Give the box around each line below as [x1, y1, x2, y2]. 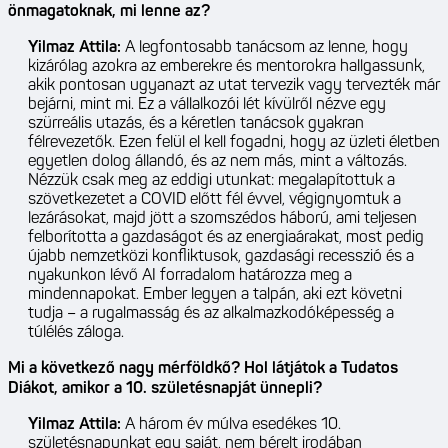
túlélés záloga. [28, 325, 124, 342]
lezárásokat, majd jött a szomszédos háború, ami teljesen [28, 211, 417, 228]
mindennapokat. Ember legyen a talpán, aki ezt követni [28, 287, 402, 304]
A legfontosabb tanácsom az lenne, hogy [121, 40, 408, 57]
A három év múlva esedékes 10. [121, 417, 341, 434]
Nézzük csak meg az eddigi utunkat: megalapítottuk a [28, 173, 395, 190]
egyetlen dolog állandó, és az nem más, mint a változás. [28, 154, 407, 171]
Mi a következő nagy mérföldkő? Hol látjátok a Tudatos [8, 361, 398, 378]
